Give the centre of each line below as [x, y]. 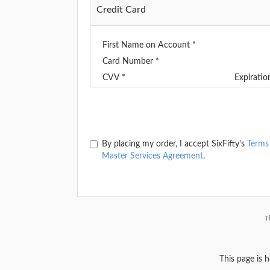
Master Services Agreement [152, 156]
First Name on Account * [149, 45]
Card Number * [131, 61]
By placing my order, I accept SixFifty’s [174, 144]
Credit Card [121, 10]
